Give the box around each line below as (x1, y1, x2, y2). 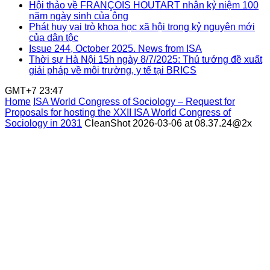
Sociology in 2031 (5, 118, 82, 128)
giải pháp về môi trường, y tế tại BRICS (29, 65, 196, 75)
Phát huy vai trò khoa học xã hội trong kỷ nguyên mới (29, 22, 255, 32)
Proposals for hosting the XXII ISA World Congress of (5, 107, 231, 118)
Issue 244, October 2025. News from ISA (29, 43, 202, 54)
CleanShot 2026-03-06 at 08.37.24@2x (84, 118, 252, 128)
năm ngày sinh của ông (29, 11, 128, 21)
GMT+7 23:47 (5, 86, 63, 96)
